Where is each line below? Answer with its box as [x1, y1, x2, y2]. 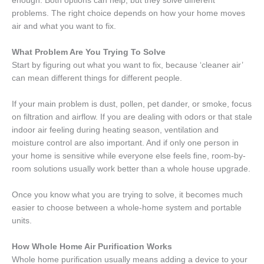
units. [12, 216, 32, 226]
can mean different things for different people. [12, 74, 182, 83]
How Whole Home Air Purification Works [12, 242, 172, 251]
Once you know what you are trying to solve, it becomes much [12, 190, 243, 200]
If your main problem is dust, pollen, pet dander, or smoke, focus [12, 100, 252, 109]
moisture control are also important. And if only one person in [12, 138, 239, 148]
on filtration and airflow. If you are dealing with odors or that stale [12, 113, 252, 122]
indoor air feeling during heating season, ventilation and [12, 126, 219, 135]
